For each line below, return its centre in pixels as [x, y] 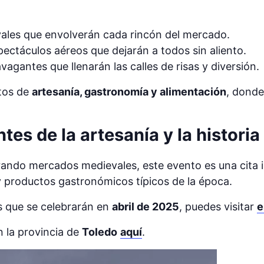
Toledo [100, 232]
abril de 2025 [146, 207]
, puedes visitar [218, 207]
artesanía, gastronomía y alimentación [129, 91]
